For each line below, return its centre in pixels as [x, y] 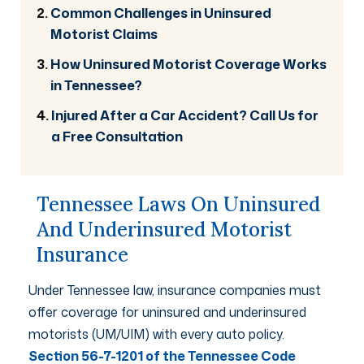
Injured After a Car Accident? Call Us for [185, 115]
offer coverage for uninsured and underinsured [167, 312]
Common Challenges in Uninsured [161, 12]
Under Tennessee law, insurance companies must [175, 290]
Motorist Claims [104, 33]
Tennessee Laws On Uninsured [178, 204]
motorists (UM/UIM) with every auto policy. [156, 334]
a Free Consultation [117, 136]
